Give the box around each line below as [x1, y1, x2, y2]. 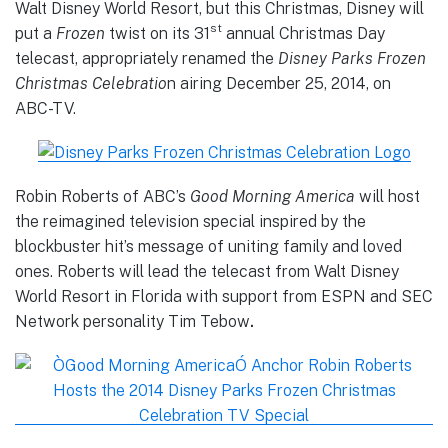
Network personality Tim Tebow [15, 311, 250, 331]
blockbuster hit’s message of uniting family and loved [15, 236, 402, 256]
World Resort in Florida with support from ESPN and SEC [15, 286, 433, 306]
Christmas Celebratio [15, 73, 167, 93]
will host [355, 186, 420, 206]
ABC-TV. [15, 98, 76, 118]
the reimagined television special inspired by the [15, 211, 366, 231]
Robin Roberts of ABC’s [15, 186, 190, 206]
